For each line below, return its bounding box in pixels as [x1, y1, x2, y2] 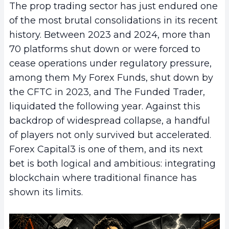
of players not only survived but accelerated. [9, 129, 211, 141]
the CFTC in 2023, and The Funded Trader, [9, 86, 205, 98]
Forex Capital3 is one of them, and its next [9, 144, 203, 155]
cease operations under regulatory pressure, [9, 58, 212, 70]
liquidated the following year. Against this [9, 101, 200, 112]
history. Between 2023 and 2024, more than [9, 29, 211, 41]
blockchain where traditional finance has [9, 172, 197, 184]
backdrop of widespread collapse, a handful [9, 115, 210, 127]
